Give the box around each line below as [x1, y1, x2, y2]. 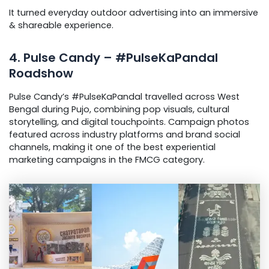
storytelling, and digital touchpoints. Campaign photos [9, 116, 249, 128]
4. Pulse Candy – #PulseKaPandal [9, 49, 218, 67]
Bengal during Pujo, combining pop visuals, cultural [9, 103, 229, 116]
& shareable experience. [9, 19, 113, 32]
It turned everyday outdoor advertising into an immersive [9, 7, 258, 19]
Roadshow [9, 65, 73, 82]
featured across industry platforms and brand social [9, 128, 240, 141]
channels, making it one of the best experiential [9, 141, 216, 154]
